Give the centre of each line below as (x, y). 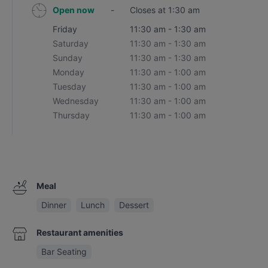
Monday (69, 72)
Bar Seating (64, 252)
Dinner (54, 205)
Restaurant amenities (80, 232)
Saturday (71, 43)
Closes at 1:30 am (165, 10)
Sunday (68, 58)
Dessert (134, 205)
